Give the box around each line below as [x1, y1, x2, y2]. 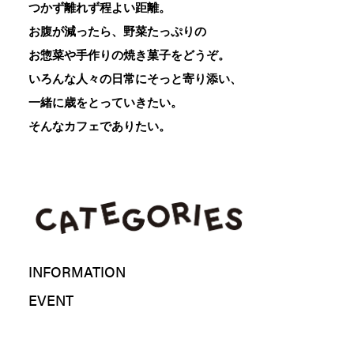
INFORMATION [28, 262, 126, 282]
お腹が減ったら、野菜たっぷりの [28, 24, 206, 38]
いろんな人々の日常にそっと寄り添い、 [28, 72, 242, 85]
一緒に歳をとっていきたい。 [28, 96, 183, 109]
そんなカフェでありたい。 [28, 119, 171, 133]
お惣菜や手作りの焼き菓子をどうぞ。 [28, 48, 230, 62]
